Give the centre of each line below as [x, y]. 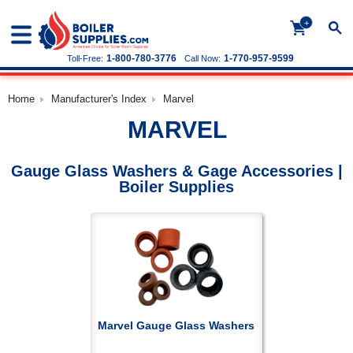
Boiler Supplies [176, 187]
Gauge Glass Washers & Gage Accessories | [176, 171]
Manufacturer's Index [99, 99]
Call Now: [203, 58]
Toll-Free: [85, 58]
